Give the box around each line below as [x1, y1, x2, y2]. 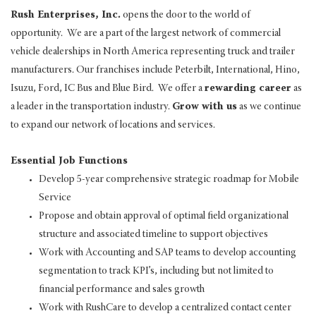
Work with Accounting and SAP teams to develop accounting [39, 247, 296, 258]
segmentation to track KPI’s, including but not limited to [39, 265, 274, 276]
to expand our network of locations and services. [11, 119, 217, 130]
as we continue [237, 101, 301, 112]
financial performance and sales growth [39, 284, 205, 295]
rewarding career [205, 83, 291, 94]
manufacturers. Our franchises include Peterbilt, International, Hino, [11, 64, 300, 75]
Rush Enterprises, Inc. [11, 9, 121, 20]
